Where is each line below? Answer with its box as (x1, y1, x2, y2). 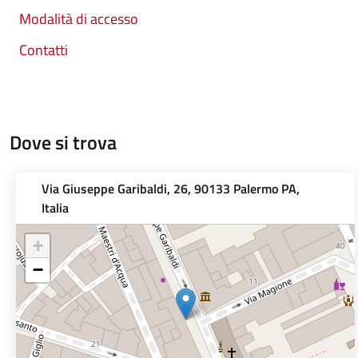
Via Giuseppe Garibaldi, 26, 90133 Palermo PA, (42, 179, 300, 198)
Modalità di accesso (19, 8, 138, 30)
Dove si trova (10, 128, 117, 157)
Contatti (19, 39, 68, 61)
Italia (42, 198, 69, 217)
